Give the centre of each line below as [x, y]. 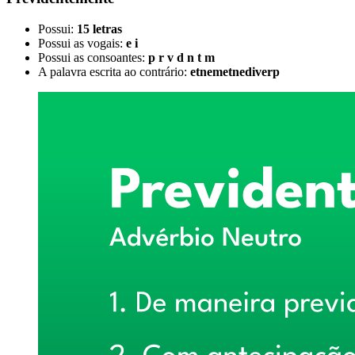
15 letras [99, 29]
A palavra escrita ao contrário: [114, 71]
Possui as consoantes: [93, 57]
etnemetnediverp [235, 71]
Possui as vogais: [82, 43]
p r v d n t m [181, 57]
